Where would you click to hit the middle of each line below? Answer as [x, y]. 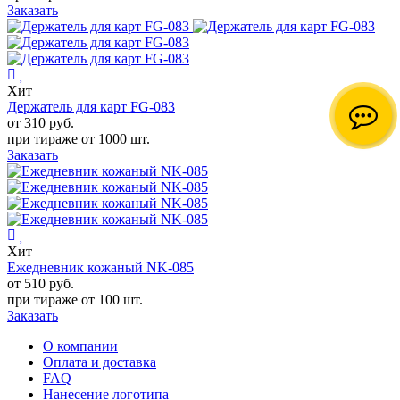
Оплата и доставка [100, 362]
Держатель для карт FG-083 [91, 106]
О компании [80, 346]
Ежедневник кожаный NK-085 [100, 267]
